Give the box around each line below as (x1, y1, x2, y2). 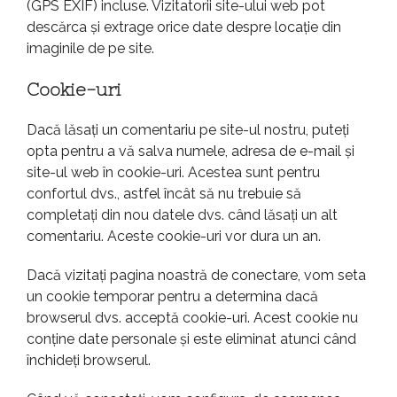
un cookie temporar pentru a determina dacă (27, 288, 318, 306)
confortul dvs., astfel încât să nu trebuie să (27, 185, 301, 203)
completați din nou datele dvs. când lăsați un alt (27, 206, 338, 224)
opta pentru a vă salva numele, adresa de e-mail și (27, 143, 354, 160)
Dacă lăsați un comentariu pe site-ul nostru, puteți (27, 121, 349, 139)
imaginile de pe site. (27, 40, 154, 58)
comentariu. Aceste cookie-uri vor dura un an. (27, 228, 321, 245)
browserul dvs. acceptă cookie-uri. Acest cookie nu (27, 309, 358, 327)
